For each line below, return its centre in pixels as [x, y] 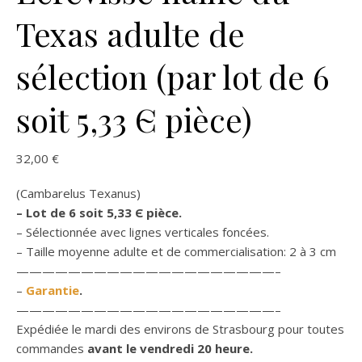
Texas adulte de [130, 34]
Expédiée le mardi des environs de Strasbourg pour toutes [180, 329]
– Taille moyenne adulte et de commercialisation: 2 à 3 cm [176, 252]
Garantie [53, 290]
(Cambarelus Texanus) [78, 194]
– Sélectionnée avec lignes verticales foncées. [143, 232]
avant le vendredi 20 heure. [168, 349]
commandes [50, 349]
